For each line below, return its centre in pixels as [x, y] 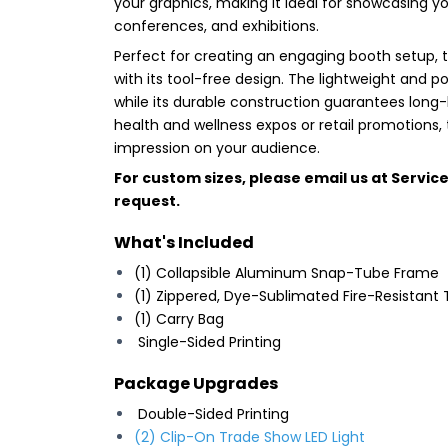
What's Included [184, 242]
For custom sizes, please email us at [252, 177]
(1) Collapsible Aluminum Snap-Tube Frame [286, 272]
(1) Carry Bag [179, 318]
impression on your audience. [217, 147]
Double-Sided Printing [211, 413]
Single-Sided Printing [207, 341]
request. [147, 200]
